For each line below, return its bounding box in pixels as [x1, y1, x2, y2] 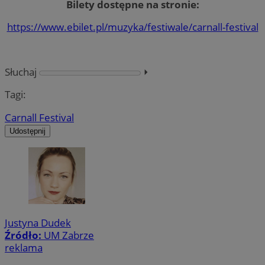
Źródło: [5, 228, 44, 242]
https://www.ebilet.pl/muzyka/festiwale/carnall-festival [7, 20, 258, 34]
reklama [5, 240, 43, 254]
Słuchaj [5, 65, 37, 79]
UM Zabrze [44, 228, 94, 242]
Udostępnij [9, 126, 46, 135]
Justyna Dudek [5, 215, 71, 230]
